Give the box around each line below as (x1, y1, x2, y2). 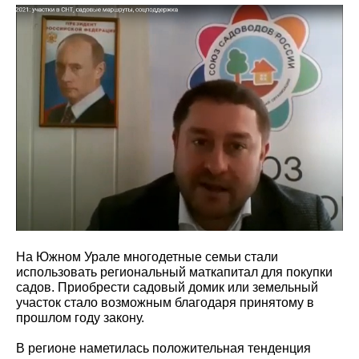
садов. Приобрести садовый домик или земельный (16, 280, 318, 294)
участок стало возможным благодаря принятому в (16, 295, 314, 309)
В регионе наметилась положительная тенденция (16, 341, 311, 355)
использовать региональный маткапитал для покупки (16, 264, 333, 279)
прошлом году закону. (16, 310, 144, 325)
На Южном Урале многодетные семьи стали (16, 249, 278, 264)
